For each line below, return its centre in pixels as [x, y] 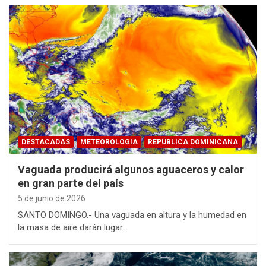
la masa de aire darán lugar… [73, 227]
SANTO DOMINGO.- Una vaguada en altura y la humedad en [132, 215]
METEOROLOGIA [109, 142]
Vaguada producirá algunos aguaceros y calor [131, 169]
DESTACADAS [46, 142]
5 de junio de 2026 [52, 198]
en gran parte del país [71, 183]
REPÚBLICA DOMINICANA [193, 142]
